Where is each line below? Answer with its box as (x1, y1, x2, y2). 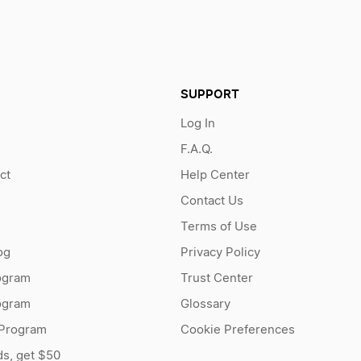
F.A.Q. (180, 143, 213, 156)
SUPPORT (180, 86, 239, 102)
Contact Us (180, 195, 243, 207)
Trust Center (180, 272, 253, 284)
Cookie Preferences (180, 324, 295, 336)
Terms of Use (180, 221, 257, 233)
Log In (180, 118, 215, 130)
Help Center (180, 169, 250, 181)
